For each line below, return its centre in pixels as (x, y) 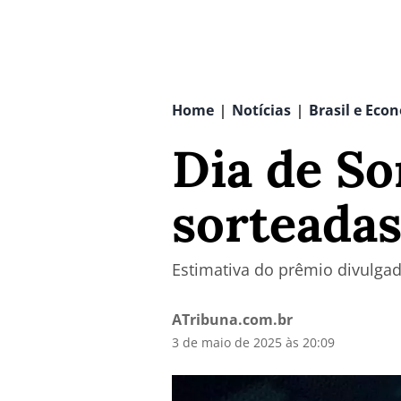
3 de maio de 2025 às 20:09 (253, 342)
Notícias (261, 110)
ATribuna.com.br (232, 320)
